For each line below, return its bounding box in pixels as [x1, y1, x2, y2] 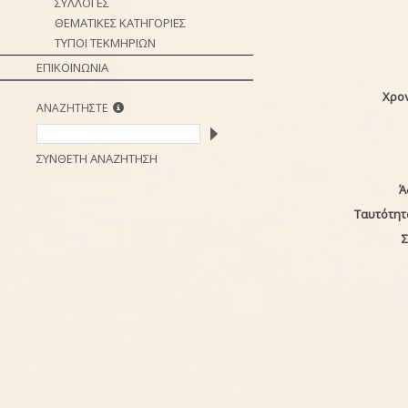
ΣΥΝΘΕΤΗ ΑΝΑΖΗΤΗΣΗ [36, 150, 158, 167]
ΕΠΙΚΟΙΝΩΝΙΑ [36, 59, 108, 76]
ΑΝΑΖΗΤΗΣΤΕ [36, 100, 113, 116]
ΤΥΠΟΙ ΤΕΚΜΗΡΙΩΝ [55, 35, 156, 51]
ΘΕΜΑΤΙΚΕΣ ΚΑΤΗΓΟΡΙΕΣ [55, 15, 186, 31]
